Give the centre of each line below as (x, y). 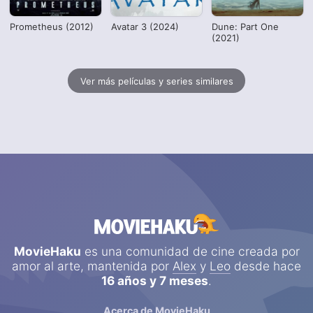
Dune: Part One (246, 27)
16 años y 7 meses (155, 281)
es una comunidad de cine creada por (190, 252)
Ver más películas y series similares (156, 81)
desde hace (266, 266)
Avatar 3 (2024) (145, 27)
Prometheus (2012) (52, 27)
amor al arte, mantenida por (92, 266)
